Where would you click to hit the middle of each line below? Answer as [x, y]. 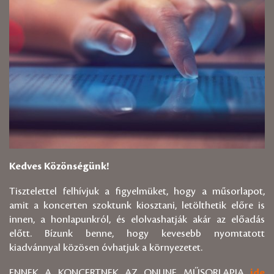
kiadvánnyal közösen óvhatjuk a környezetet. [106, 248]
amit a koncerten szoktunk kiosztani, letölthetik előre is [137, 206]
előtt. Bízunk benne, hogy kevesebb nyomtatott [137, 234]
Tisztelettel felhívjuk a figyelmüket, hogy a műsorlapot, [137, 192]
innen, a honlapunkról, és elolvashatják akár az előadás [137, 220]
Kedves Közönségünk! [59, 167]
